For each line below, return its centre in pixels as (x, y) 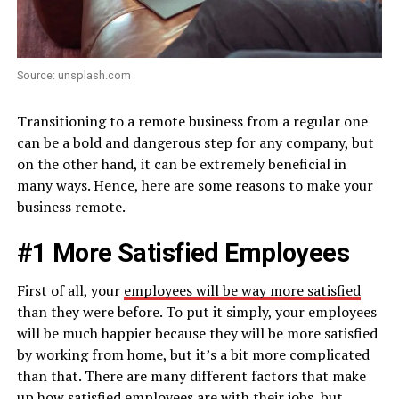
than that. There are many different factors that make (191, 376)
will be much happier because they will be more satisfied (197, 334)
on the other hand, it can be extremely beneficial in (181, 164)
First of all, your (70, 291)
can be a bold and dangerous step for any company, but (195, 143)
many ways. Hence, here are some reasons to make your (195, 186)
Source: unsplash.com (73, 76)
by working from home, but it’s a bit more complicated (193, 355)
